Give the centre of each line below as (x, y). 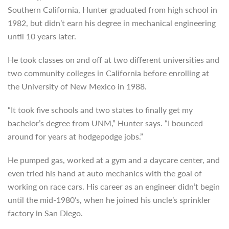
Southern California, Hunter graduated (78, 9)
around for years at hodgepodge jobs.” (75, 136)
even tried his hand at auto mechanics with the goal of (105, 173)
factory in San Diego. (45, 213)
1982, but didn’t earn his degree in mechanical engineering (112, 23)
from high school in (183, 9)
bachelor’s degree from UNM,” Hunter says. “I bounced (105, 123)
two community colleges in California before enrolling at (108, 73)
